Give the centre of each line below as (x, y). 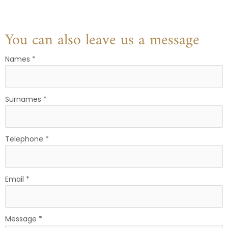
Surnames (24, 99)
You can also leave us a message (102, 41)
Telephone (25, 139)
